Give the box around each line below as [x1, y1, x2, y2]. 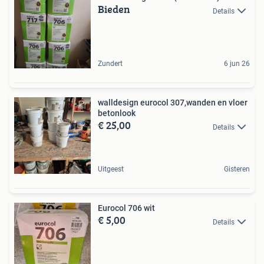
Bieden [98, 1, 130, 18]
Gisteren [224, 165, 250, 174]
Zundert [98, 60, 123, 68]
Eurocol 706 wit [98, 203, 155, 213]
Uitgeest [98, 165, 124, 174]
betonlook [98, 108, 136, 118]
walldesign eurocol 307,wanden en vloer [98, 98, 247, 108]
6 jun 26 [224, 60, 250, 68]
